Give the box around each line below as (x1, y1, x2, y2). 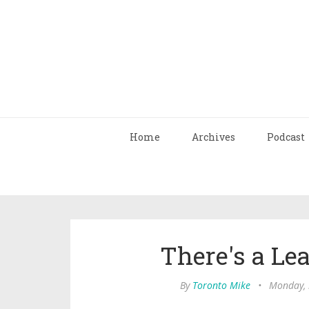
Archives (192, 130, 235, 143)
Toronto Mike (192, 279, 250, 292)
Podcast (267, 130, 305, 143)
